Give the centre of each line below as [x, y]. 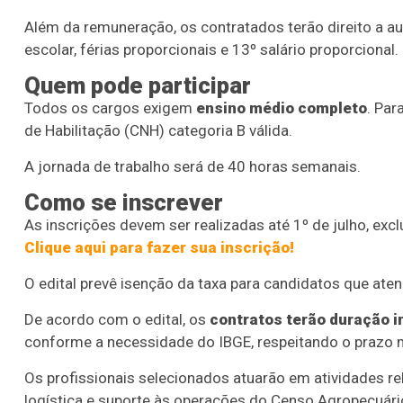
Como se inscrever [124, 203]
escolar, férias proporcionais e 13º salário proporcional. [211, 50]
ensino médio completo [282, 108]
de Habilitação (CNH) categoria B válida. [158, 131]
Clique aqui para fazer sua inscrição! [159, 248]
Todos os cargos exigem [110, 108]
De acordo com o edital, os [117, 320]
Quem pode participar [138, 86]
